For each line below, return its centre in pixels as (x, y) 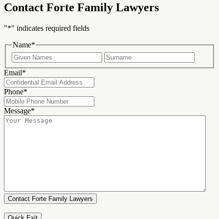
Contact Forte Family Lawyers (81, 8)
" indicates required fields (50, 28)
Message (17, 110)
